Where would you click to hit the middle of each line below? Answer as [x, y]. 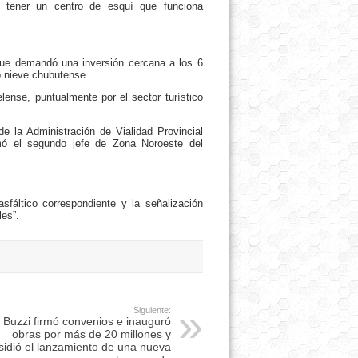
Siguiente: [152, 310]
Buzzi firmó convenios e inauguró [87, 321]
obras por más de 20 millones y [91, 334]
